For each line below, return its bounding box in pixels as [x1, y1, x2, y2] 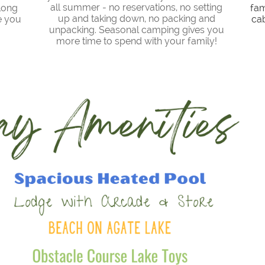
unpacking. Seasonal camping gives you [49, 24, 224, 35]
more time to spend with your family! [56, 35, 217, 47]
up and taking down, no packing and [57, 13, 215, 24]
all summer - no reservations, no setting [50, 2, 222, 13]
